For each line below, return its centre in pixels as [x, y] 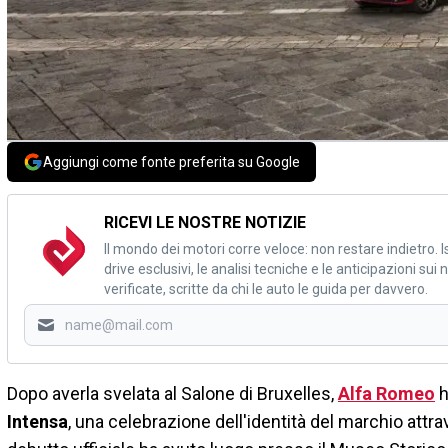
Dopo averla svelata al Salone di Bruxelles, [172, 394]
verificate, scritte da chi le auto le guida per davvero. [266, 289]
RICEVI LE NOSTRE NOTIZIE [205, 223]
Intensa [37, 422]
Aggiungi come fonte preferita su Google [171, 162]
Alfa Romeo [386, 394]
